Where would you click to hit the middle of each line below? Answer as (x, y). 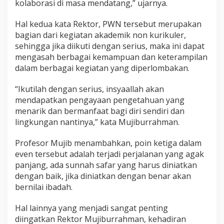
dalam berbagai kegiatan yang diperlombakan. (102, 68)
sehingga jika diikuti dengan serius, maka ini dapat (110, 46)
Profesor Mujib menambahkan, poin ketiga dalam (108, 143)
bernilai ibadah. (44, 187)
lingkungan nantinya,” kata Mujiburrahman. (97, 122)
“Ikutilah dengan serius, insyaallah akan (89, 89)
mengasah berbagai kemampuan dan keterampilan (111, 57)
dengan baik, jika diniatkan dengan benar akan (103, 176)
